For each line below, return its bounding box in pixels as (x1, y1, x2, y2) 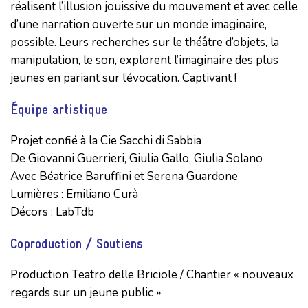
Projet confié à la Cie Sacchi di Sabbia (10, 132, 201, 148)
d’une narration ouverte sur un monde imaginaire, (10, 16, 267, 32)
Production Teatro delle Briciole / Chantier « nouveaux (10, 266, 294, 283)
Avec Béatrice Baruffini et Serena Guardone (10, 168, 238, 184)
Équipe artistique (10, 100, 107, 118)
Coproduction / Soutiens (10, 234, 143, 252)
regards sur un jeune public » (10, 284, 162, 300)
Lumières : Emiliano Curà (10, 186, 138, 202)
